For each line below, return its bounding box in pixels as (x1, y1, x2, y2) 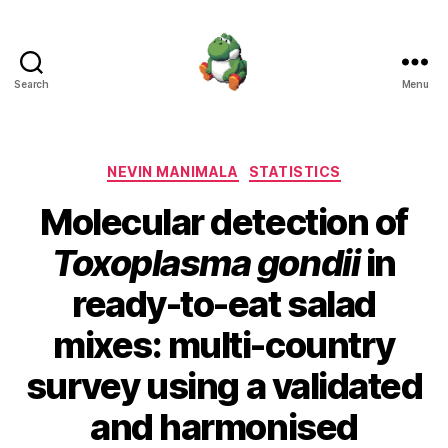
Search (14, 78, 49, 90)
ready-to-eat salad (72, 281, 376, 326)
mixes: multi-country (53, 322, 395, 367)
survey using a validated (25, 363, 423, 408)
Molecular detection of (40, 199, 408, 244)
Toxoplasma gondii (52, 240, 360, 285)
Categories (223, 157, 312, 178)
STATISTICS (248, 163, 341, 180)
